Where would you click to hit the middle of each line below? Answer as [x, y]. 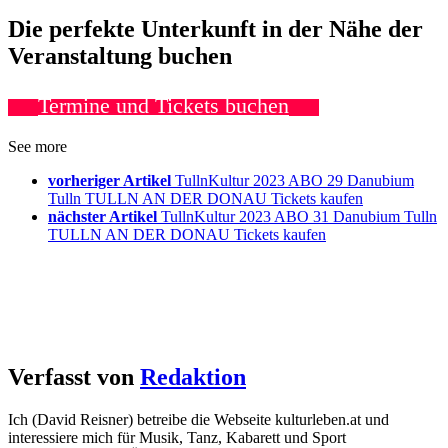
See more [37, 147]
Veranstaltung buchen [120, 55]
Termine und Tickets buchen [163, 106]
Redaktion [193, 377]
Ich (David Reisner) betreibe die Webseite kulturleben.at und [198, 420]
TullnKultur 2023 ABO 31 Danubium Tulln [299, 217]
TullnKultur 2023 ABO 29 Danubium [294, 181]
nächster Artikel [102, 217]
